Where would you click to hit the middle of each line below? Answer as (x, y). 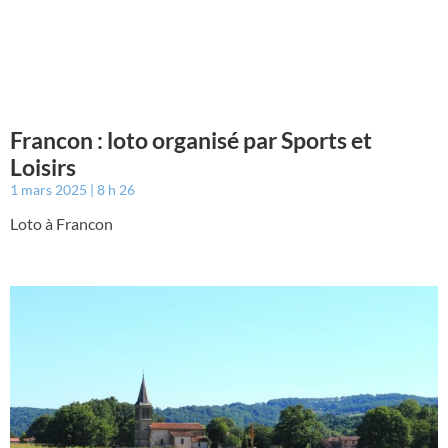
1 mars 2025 (50, 189)
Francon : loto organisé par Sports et (191, 139)
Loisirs (43, 166)
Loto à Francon (61, 223)
